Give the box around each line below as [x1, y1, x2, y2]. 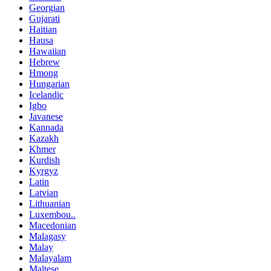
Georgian [29, 2, 65, 13]
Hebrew [29, 57, 60, 68]
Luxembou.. [29, 209, 76, 220]
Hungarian [29, 79, 70, 90]
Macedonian [29, 220, 76, 231]
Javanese [29, 111, 63, 122]
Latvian [29, 188, 58, 198]
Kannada [29, 122, 64, 133]
